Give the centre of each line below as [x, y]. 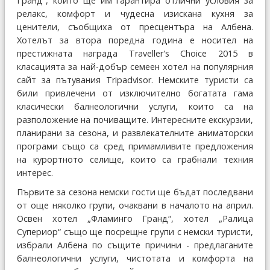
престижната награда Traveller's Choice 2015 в [135, 54]
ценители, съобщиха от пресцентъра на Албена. [135, 27]
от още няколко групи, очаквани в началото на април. [135, 206]
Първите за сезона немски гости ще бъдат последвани [135, 192]
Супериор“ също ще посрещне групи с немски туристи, [135, 232]
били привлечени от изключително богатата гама [135, 93]
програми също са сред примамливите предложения [135, 146]
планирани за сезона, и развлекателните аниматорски [135, 133]
